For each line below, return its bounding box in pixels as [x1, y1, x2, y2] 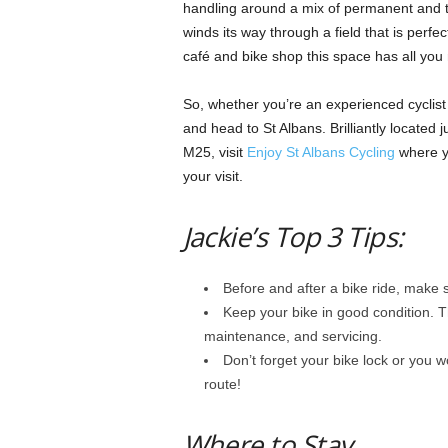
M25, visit [182, 144, 247, 160]
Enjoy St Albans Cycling [246, 144, 399, 160]
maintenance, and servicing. [203, 328, 382, 344]
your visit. [182, 168, 247, 184]
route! [203, 376, 241, 392]
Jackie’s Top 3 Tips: [182, 218, 404, 255]
